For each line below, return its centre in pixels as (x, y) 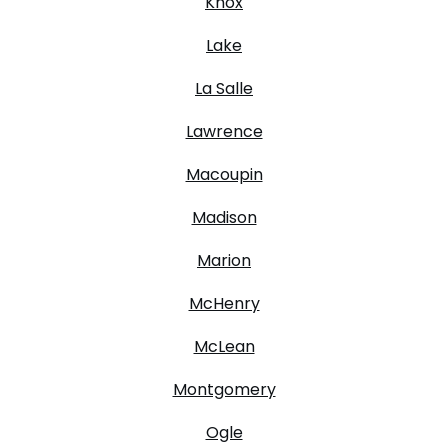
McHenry (224, 303)
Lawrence (224, 131)
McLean (224, 346)
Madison (224, 217)
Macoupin (224, 174)
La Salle (224, 88)
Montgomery (224, 389)
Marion (224, 260)
